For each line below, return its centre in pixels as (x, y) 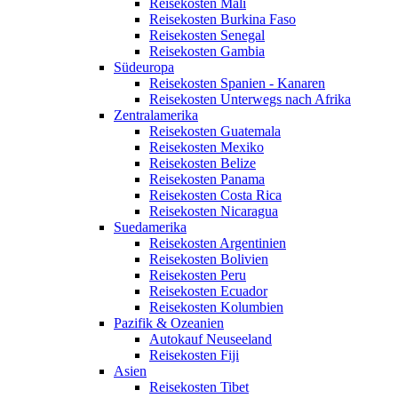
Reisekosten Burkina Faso (223, 20)
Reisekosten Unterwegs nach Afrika (250, 99)
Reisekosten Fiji (194, 355)
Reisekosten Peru (198, 275)
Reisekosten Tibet (199, 387)
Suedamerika (150, 227)
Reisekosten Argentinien (218, 243)
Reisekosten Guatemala (215, 131)
